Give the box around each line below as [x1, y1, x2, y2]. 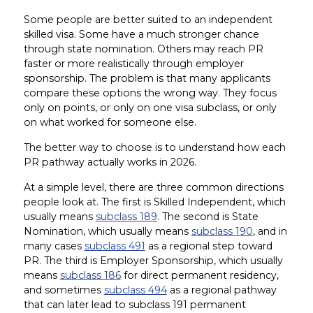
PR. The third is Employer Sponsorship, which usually [23, 254, 283, 267]
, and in [252, 224, 287, 238]
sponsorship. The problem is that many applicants [23, 71, 270, 85]
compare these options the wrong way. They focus [23, 86, 277, 99]
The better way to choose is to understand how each [23, 140, 286, 154]
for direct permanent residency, [120, 268, 279, 282]
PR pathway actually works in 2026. [23, 155, 196, 168]
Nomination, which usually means [23, 224, 191, 238]
